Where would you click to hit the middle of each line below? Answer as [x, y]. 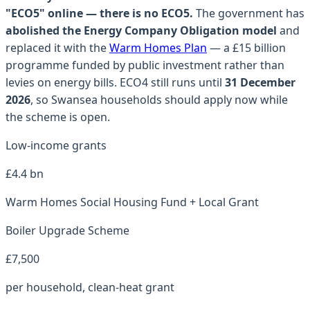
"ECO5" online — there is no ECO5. [99, 13]
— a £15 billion [248, 47]
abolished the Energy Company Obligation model [141, 30]
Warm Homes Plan [158, 47]
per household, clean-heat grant [90, 287]
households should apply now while [193, 99]
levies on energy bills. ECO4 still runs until [115, 82]
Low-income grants [56, 145]
